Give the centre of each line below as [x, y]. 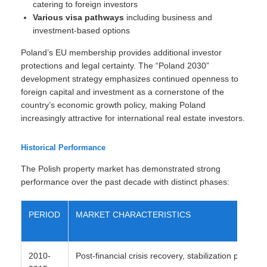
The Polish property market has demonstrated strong [121, 169]
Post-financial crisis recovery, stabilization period [167, 256]
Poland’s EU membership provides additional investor [121, 52]
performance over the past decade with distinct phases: [125, 182]
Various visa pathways [78, 17]
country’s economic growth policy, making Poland [113, 105]
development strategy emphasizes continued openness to [130, 79]
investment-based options [81, 30]
